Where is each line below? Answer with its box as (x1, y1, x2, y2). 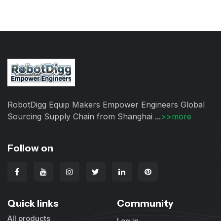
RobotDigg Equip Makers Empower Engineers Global (7, 100, 205, 110)
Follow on (7, 142, 53, 154)
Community (116, 197, 173, 209)
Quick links (7, 197, 59, 209)
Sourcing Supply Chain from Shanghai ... (7, 111, 161, 122)
